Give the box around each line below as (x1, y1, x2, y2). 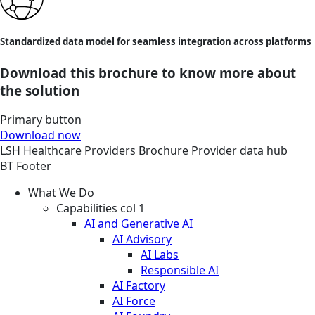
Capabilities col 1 (56, 200, 145, 217)
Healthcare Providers (23, 143, 139, 159)
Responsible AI (141, 262, 219, 278)
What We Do (28, 185, 94, 201)
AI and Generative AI (84, 216, 193, 232)
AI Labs (141, 247, 179, 263)
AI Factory (112, 278, 165, 294)
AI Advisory (112, 231, 172, 247)
